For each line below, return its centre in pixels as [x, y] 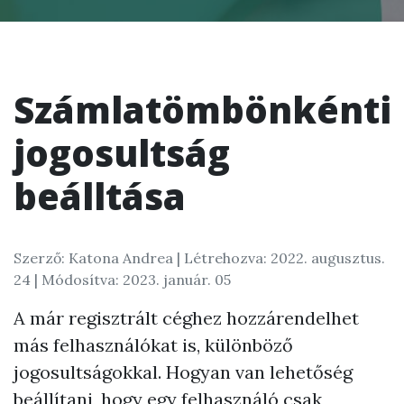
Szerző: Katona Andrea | [99, 258]
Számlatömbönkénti [202, 110]
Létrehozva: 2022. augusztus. [285, 258]
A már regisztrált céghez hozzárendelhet [186, 318]
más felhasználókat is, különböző [153, 345]
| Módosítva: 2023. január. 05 [133, 280]
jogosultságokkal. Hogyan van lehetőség [183, 372]
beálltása [100, 196]
